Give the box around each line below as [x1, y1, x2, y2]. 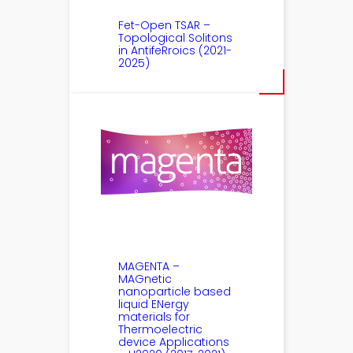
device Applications [118, 334, 230, 351]
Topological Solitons [118, 30, 233, 46]
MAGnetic [118, 271, 173, 288]
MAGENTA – [118, 258, 180, 275]
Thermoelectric [118, 321, 203, 338]
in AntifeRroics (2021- [118, 43, 232, 59]
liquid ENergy [118, 296, 190, 313]
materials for [118, 309, 191, 325]
